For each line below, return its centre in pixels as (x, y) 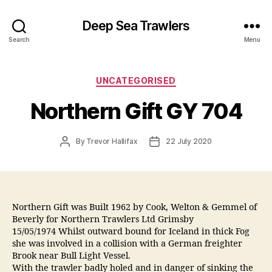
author (76, 151)
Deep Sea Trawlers (136, 25)
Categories (162, 78)
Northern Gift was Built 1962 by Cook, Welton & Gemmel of (134, 207)
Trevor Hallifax (112, 141)
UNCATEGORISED (136, 80)
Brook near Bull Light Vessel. (71, 256)
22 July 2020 (189, 141)
